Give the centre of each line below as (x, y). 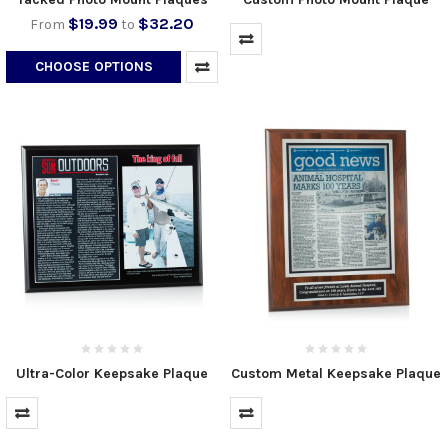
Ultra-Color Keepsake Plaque (112, 373)
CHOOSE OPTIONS (93, 66)
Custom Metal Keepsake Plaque (336, 373)
